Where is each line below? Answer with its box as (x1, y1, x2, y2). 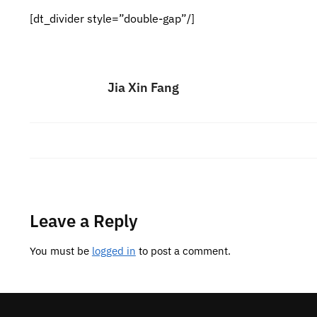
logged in (91, 244, 136, 258)
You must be (29, 244, 92, 258)
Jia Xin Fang (107, 79, 179, 96)
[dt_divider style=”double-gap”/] (29, 11, 195, 26)
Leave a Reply (29, 209, 138, 233)
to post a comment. (135, 244, 231, 258)
